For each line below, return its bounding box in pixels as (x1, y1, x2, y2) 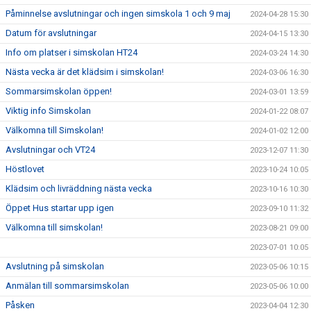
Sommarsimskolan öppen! (6, 86, 112, 97)
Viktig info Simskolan (6, 106, 91, 117)
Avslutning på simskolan (6, 261, 104, 272)
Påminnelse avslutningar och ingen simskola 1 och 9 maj (6, 8, 230, 19)
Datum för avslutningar (6, 28, 96, 39)
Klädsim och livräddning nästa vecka (6, 183, 152, 194)
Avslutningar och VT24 (6, 144, 95, 155)
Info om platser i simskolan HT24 (6, 47, 137, 58)
